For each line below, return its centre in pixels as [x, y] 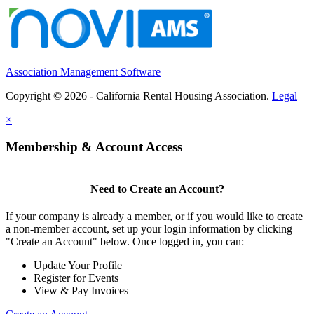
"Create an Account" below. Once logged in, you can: [125, 242]
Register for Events [76, 278]
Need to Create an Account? [157, 189]
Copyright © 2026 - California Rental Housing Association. [139, 96]
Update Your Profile [78, 266]
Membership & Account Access [94, 147]
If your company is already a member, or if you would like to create [154, 217]
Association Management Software [83, 72]
